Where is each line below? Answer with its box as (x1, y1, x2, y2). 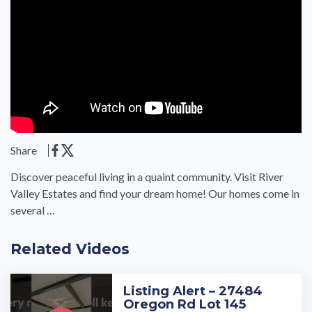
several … (10, 203, 55, 217)
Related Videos (10, 240, 130, 258)
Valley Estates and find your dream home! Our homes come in (10, 186, 299, 200)
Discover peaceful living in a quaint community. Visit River (10, 169, 283, 183)
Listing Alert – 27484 (123, 283, 263, 299)
